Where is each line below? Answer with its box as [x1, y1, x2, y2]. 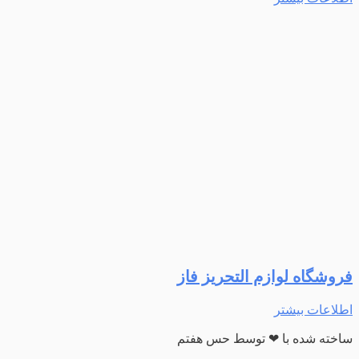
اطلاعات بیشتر [274, 303, 353, 317]
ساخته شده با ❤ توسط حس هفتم [177, 332, 353, 345]
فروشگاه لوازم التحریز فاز [177, 267, 353, 285]
